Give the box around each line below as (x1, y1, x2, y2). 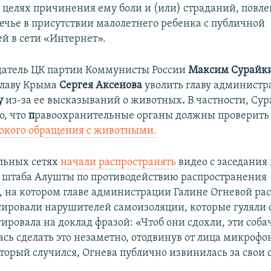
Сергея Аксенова (59, 79, 143, 91)
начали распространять (60, 156, 179, 168)
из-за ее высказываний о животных (5, 94, 183, 106)
